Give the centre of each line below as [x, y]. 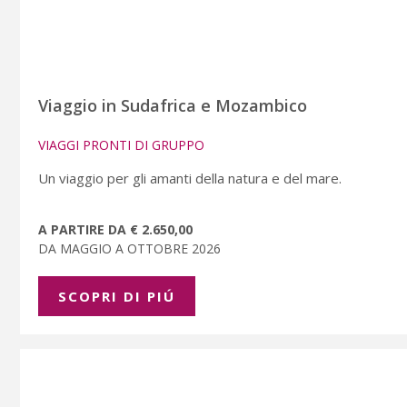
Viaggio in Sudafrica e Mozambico [173, 105]
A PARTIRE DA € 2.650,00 [115, 229]
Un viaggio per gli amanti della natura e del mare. [190, 178]
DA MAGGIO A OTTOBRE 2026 [131, 248]
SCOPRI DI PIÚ [117, 296]
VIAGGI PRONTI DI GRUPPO [121, 144]
